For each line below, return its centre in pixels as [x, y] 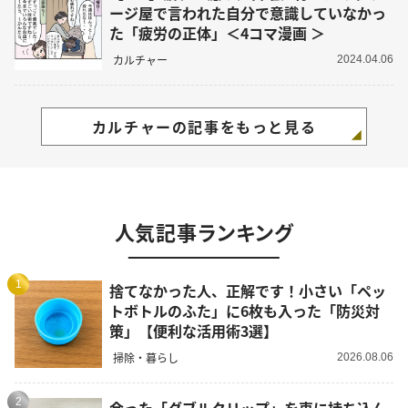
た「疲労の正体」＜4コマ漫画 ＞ [217, 33]
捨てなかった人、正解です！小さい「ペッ [248, 291]
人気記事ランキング [204, 231]
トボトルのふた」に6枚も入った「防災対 [245, 311]
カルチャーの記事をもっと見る [204, 126]
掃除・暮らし [146, 357]
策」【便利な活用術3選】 [194, 331]
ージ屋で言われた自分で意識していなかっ [248, 13]
